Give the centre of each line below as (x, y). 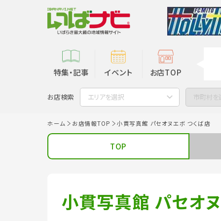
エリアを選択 (106, 97)
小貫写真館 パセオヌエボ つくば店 (164, 123)
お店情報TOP (91, 123)
